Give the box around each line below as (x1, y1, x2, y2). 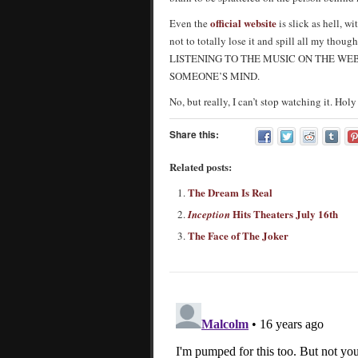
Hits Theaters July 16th (230, 206, 338, 221)
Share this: (169, 127, 219, 141)
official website (210, 15, 276, 30)
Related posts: (169, 159, 232, 174)
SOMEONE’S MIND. (169, 69, 260, 83)
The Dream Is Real (188, 185, 272, 200)
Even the (169, 16, 210, 30)
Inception (188, 207, 230, 221)
